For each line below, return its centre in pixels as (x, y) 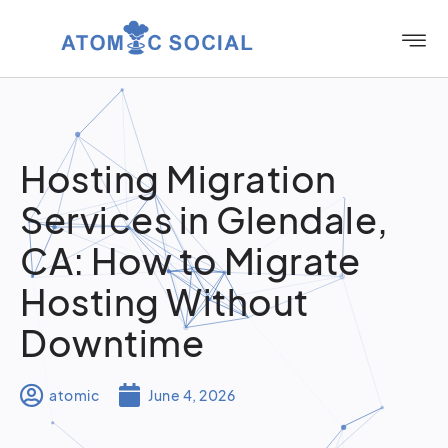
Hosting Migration (178, 178)
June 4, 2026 (191, 394)
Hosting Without (164, 301)
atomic (74, 394)
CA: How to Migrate (190, 260)
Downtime (112, 342)
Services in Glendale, (204, 219)
